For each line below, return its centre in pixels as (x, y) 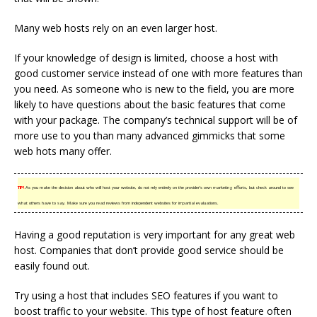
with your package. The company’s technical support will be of (156, 120)
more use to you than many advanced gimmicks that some (150, 136)
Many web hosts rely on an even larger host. (116, 28)
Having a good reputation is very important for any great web (155, 235)
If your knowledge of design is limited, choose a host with (146, 58)
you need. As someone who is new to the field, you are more (154, 89)
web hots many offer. (63, 151)
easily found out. (52, 266)
